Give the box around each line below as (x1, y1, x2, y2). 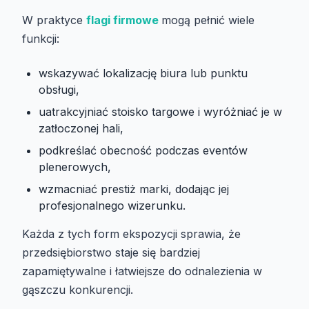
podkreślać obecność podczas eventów (39, 143, 248, 157)
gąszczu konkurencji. (22, 282, 133, 297)
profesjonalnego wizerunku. (39, 198, 186, 212)
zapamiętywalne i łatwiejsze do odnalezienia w (22, 263, 262, 278)
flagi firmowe (86, 12, 159, 27)
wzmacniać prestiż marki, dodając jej (39, 181, 229, 196)
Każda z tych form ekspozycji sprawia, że (22, 226, 241, 241)
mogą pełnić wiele (161, 12, 255, 27)
